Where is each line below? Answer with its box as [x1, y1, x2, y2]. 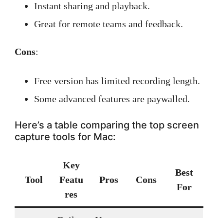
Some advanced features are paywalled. [34, 93, 190, 104]
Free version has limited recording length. [34, 75, 200, 86]
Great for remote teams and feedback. [34, 18, 183, 29]
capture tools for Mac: [15, 131, 116, 143]
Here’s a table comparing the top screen [15, 119, 199, 131]
